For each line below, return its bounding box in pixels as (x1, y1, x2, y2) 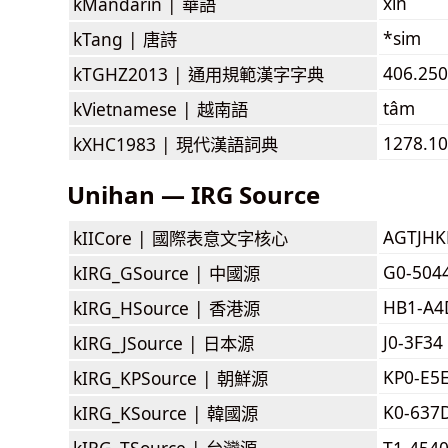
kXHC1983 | (73, 131, 176, 156)
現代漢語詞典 (176, 131, 278, 156)
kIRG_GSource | (73, 260, 209, 285)
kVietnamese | (73, 96, 197, 121)
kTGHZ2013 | (73, 61, 188, 86)
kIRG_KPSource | (73, 365, 217, 390)
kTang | (73, 26, 143, 51)
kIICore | (73, 225, 152, 250)
